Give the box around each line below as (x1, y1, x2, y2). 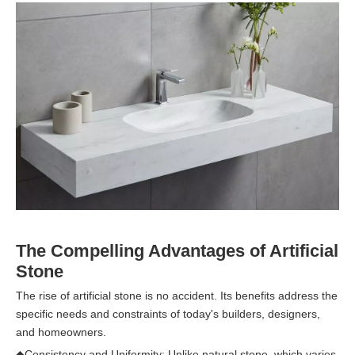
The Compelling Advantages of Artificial (16, 240, 338, 261)
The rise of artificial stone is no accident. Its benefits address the (16, 288, 338, 302)
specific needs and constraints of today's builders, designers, (16, 307, 320, 320)
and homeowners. (16, 325, 106, 338)
